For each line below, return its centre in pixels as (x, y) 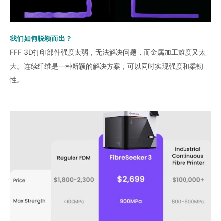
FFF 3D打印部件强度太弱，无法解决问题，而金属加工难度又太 (108, 52)
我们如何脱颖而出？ (41, 38)
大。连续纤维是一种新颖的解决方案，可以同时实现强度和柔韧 (107, 66)
